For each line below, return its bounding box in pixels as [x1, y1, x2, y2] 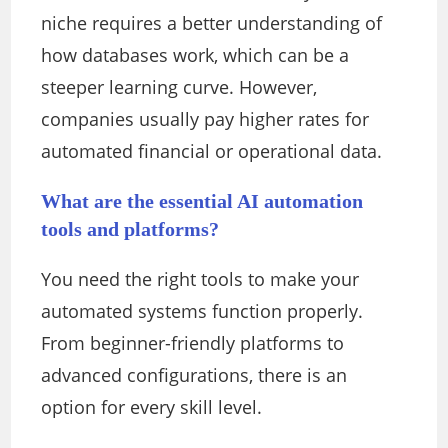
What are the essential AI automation [41, 190, 364, 213]
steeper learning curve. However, [41, 75, 318, 100]
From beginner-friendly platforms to [41, 331, 345, 356]
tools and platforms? [41, 218, 220, 241]
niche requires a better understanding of [41, 11, 383, 36]
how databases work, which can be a [41, 43, 350, 68]
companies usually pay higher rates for [41, 107, 370, 132]
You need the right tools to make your [41, 267, 360, 292]
